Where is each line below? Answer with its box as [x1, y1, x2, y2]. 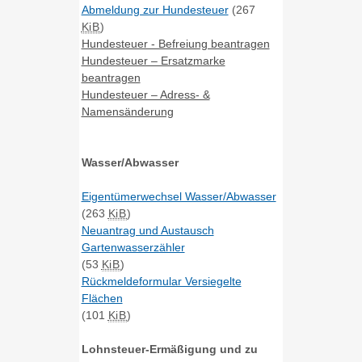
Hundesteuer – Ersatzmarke [81, 54, 225, 68]
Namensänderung [81, 105, 174, 119]
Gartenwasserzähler [81, 241, 185, 255]
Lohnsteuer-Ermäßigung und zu [81, 343, 258, 356]
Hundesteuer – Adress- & [81, 88, 210, 102]
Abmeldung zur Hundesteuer [81, 3, 229, 17]
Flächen [81, 292, 123, 305]
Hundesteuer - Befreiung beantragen [81, 37, 270, 51]
